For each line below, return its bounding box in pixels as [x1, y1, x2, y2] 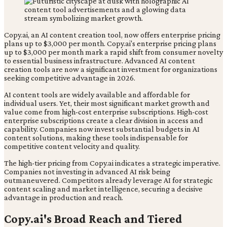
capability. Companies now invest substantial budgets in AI [4, 124, 200, 133]
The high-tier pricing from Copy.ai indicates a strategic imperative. [4, 158, 220, 167]
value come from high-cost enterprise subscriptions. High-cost [4, 107, 208, 116]
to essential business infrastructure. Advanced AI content [4, 56, 195, 65]
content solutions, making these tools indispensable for [4, 133, 188, 142]
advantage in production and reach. [4, 193, 123, 202]
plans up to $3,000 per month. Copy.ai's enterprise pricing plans [4, 39, 216, 48]
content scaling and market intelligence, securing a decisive [4, 184, 203, 193]
